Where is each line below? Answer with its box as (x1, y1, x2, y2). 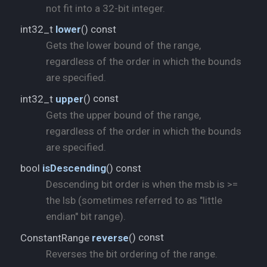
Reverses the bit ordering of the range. (45, 247, 218, 260)
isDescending (42, 162, 106, 175)
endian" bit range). (45, 210, 126, 223)
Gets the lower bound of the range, (45, 39, 201, 52)
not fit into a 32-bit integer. (45, 2, 165, 14)
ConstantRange (20, 231, 92, 244)
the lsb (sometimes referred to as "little (45, 194, 222, 207)
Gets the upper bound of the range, (45, 108, 201, 121)
